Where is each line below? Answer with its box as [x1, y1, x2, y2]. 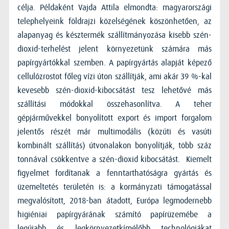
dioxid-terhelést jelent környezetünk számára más [17, 44, 212, 54]
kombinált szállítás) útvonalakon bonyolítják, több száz [17, 141, 212, 150]
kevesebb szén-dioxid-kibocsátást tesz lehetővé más [17, 85, 212, 95]
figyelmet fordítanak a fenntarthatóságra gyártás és [17, 168, 212, 178]
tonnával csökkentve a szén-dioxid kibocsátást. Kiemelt [17, 154, 212, 164]
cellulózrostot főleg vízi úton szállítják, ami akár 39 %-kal [17, 72, 212, 81]
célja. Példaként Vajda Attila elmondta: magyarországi [17, 3, 212, 12]
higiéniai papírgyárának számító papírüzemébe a [17, 210, 212, 219]
